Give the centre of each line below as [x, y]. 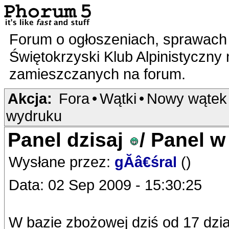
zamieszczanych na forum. [99, 74]
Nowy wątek [187, 98]
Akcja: [30, 98]
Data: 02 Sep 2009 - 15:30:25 [105, 185]
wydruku [34, 116]
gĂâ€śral [148, 162]
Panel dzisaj [68, 140]
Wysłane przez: [62, 162]
